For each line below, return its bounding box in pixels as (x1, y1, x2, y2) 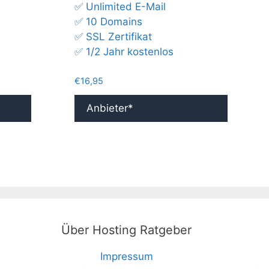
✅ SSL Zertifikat (74, 31, 153, 43)
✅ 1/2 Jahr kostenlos (74, 46, 174, 58)
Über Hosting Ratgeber (61, 223, 192, 238)
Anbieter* (86, 102, 134, 115)
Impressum (100, 250, 153, 263)
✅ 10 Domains (74, 16, 143, 28)
